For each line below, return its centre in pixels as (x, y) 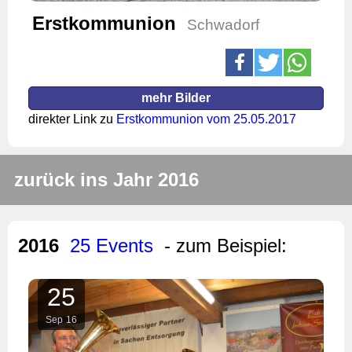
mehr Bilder (176, 97)
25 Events (112, 245)
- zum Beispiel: (225, 245)
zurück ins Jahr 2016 (106, 179)
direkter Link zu (72, 119)
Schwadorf (223, 24)
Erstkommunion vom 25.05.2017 (206, 119)
